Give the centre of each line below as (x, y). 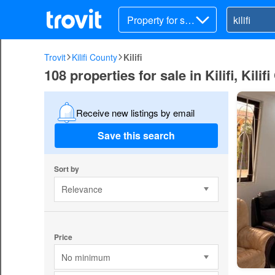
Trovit (55, 57)
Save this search (136, 136)
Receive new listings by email (135, 112)
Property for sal (160, 20)
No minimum (86, 257)
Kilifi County (95, 57)
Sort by (66, 168)
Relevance (82, 189)
